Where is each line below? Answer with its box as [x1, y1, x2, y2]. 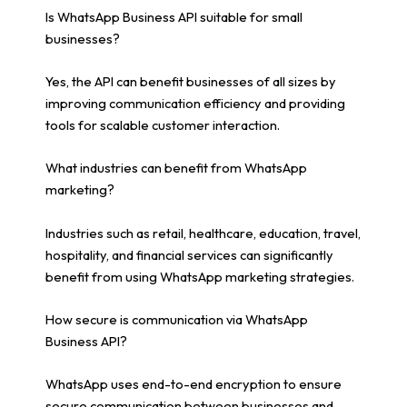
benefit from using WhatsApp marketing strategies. [45, 267, 354, 285]
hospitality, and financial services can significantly [45, 245, 333, 263]
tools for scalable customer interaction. [45, 115, 280, 134]
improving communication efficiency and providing [45, 94, 345, 112]
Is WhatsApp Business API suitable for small [45, 7, 303, 25]
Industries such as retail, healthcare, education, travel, [45, 223, 361, 242]
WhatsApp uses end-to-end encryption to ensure [45, 375, 342, 393]
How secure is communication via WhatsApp [45, 310, 308, 328]
